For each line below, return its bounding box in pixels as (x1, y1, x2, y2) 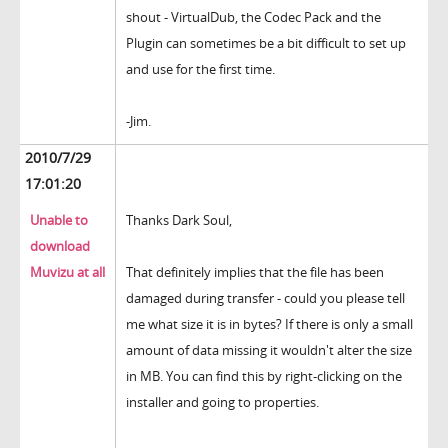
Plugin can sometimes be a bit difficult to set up (126, 34, 406, 53)
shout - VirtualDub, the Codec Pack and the (126, 8, 381, 27)
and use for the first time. (126, 60, 275, 79)
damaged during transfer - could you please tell (126, 289, 405, 308)
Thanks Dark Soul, (126, 211, 232, 230)
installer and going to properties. (126, 393, 319, 412)
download (30, 237, 90, 256)
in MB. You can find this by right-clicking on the (126, 367, 402, 386)
